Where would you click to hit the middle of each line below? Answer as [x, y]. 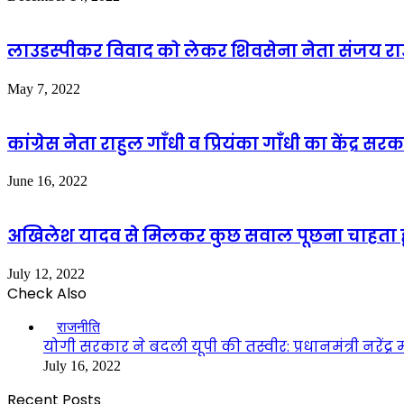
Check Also [47, 293]
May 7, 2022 [44, 88]
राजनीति [78, 326]
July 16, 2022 [82, 365]
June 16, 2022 [47, 181]
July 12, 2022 [46, 273]
